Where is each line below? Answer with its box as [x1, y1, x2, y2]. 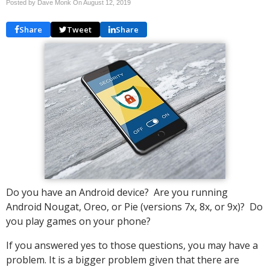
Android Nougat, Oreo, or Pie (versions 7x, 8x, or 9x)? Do [6, 200, 263, 213]
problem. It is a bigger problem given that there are [6, 253, 239, 266]
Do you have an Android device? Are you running [6, 186, 228, 199]
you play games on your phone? [6, 215, 151, 228]
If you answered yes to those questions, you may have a [6, 239, 258, 252]
